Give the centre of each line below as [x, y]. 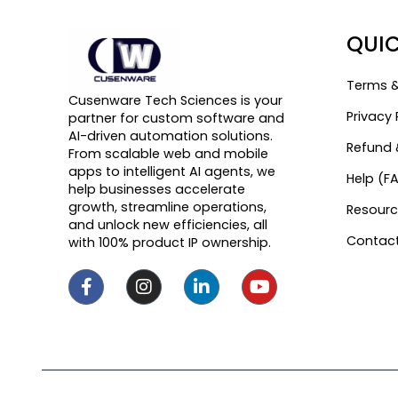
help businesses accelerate [157, 190]
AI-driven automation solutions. [171, 136]
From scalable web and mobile [168, 154]
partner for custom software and [176, 119]
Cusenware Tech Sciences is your [175, 101]
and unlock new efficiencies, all [168, 225]
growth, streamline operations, [167, 207]
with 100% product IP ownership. [170, 243]
